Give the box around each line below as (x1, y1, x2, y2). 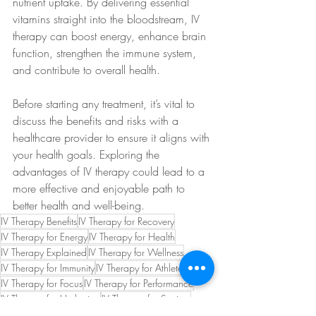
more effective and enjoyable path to (13, 181, 188, 197)
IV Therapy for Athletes (96, 261, 186, 275)
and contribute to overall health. (13, 62, 160, 78)
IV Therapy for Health (89, 230, 175, 244)
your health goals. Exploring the (13, 147, 163, 163)
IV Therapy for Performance (84, 276, 193, 291)
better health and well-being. (13, 197, 145, 214)
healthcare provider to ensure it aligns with (13, 130, 213, 146)
